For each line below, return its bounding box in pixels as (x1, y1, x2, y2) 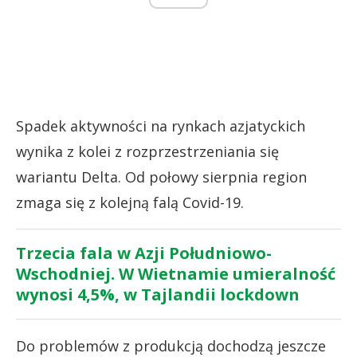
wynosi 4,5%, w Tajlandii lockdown (16, 283, 300, 305)
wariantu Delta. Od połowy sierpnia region (16, 167, 307, 186)
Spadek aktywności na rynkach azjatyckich (16, 116, 305, 135)
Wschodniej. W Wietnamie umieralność (16, 262, 335, 284)
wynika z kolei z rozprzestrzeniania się (16, 141, 279, 161)
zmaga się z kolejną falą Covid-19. (16, 192, 244, 212)
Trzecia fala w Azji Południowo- (16, 241, 272, 264)
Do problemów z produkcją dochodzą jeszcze (16, 335, 326, 355)
